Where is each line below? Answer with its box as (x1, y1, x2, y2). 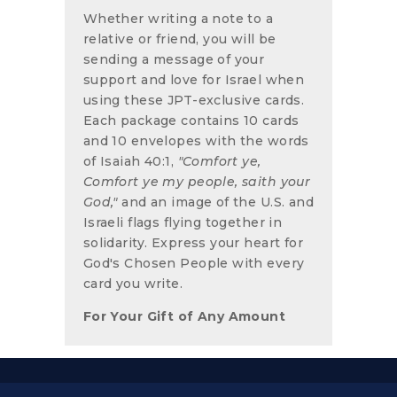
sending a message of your (82, 51, 265, 67)
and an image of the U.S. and (121, 193, 315, 210)
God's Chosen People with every (82, 254, 305, 271)
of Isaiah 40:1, (82, 152, 178, 169)
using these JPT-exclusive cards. (82, 91, 305, 108)
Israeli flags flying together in (82, 214, 283, 230)
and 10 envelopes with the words (82, 132, 309, 149)
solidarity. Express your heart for (82, 234, 304, 251)
